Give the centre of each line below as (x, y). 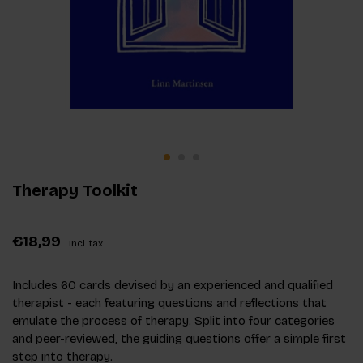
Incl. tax (86, 243)
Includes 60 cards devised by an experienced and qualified (173, 285)
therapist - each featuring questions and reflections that (169, 303)
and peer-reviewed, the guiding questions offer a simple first (179, 338)
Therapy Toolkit (75, 190)
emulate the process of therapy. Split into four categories (173, 320)
